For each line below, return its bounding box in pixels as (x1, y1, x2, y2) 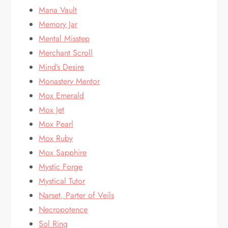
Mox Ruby (39, 132, 73, 144)
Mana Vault (39, 4, 77, 16)
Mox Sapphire (39, 147, 87, 158)
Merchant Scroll (39, 47, 93, 59)
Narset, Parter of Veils (39, 189, 115, 201)
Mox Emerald (39, 90, 84, 101)
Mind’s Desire (39, 61, 84, 73)
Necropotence (39, 204, 88, 215)
